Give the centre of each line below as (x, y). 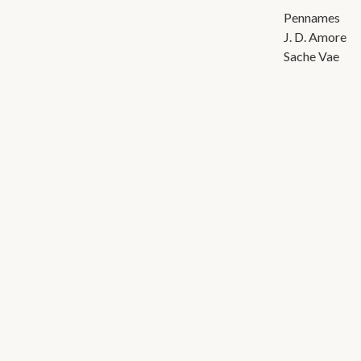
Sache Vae (311, 56)
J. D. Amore (315, 37)
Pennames (312, 17)
